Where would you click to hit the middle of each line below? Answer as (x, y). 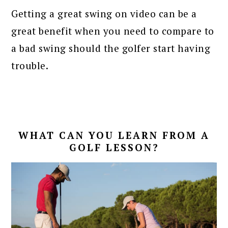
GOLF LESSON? (114, 147)
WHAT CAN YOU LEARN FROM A (114, 135)
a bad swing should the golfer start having (111, 48)
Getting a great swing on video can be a (104, 13)
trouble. (30, 65)
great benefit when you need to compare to (113, 31)
